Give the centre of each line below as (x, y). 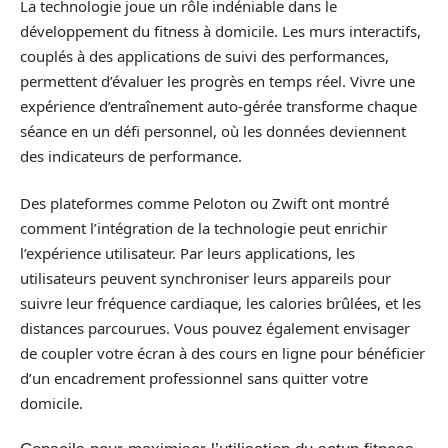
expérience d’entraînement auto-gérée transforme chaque (218, 105)
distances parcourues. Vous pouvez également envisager (215, 328)
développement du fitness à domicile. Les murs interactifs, (220, 30)
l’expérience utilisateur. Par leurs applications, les (187, 253)
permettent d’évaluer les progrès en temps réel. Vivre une (217, 80)
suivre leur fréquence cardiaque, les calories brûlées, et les (220, 303)
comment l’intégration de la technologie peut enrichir (203, 228)
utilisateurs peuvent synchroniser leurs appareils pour (205, 278)
